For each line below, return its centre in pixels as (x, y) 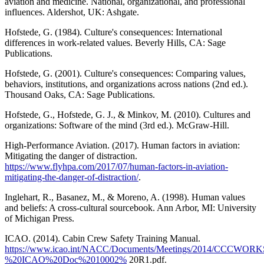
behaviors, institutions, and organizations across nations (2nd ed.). (126, 84)
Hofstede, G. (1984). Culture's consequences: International (113, 32)
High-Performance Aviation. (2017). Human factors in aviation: (122, 145)
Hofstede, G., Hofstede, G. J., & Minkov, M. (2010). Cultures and (128, 114)
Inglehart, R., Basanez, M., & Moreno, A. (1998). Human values (125, 197)
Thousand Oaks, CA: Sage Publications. (80, 94)
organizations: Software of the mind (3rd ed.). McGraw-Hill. (117, 125)
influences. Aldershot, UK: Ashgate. (72, 12)
